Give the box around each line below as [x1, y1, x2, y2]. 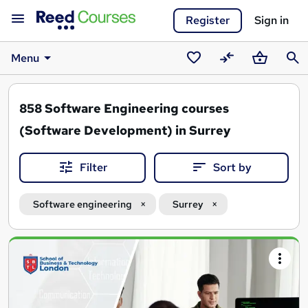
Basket [248, 68, 284, 82]
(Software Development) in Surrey [19, 122, 231, 138]
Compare [215, 68, 263, 82]
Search [8, 239, 50, 255]
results [8, 261, 49, 277]
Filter [80, 160, 107, 175]
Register [186, 13, 230, 27]
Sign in [254, 13, 289, 27]
